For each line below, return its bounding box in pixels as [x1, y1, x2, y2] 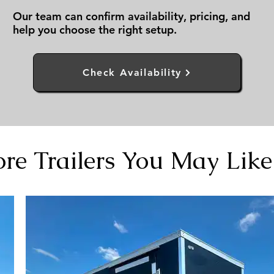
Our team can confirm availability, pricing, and [13, 9, 250, 23]
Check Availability [83, 67, 182, 78]
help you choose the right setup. [13, 23, 177, 37]
